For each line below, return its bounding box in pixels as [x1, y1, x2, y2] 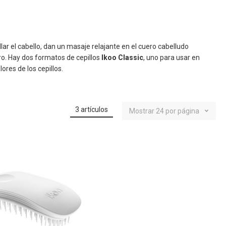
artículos [79, 105, 108, 114]
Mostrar [129, 107, 154, 115]
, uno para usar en [143, 53, 200, 62]
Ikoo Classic [101, 53, 143, 62]
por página [165, 107, 199, 115]
